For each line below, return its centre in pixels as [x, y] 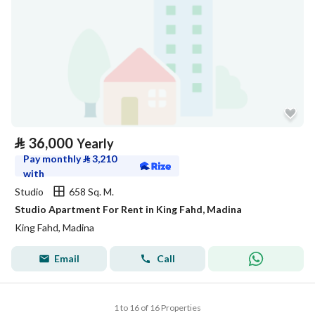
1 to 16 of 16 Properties [157, 308]
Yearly [95, 143]
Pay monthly [53, 159]
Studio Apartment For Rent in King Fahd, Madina [128, 209]
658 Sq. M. [91, 191]
